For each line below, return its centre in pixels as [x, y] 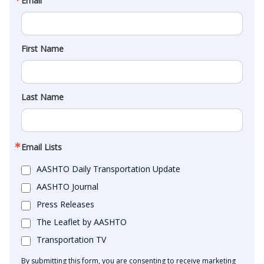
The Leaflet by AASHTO [82, 222]
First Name [42, 48]
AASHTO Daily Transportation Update [108, 169]
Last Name [42, 97]
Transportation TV [71, 239]
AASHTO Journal [67, 186]
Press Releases [65, 204]
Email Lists [42, 147]
